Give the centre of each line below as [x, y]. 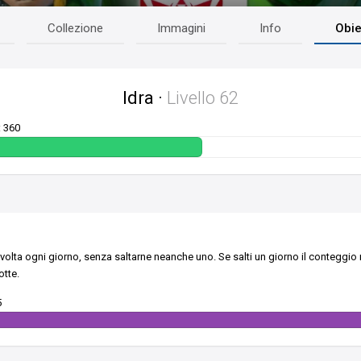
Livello [193, 98]
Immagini [182, 28]
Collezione [76, 28]
